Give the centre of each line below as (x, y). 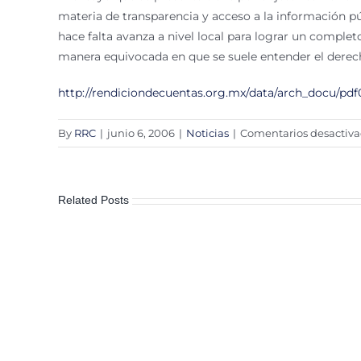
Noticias (207, 133)
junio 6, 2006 (141, 133)
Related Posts (93, 200)
